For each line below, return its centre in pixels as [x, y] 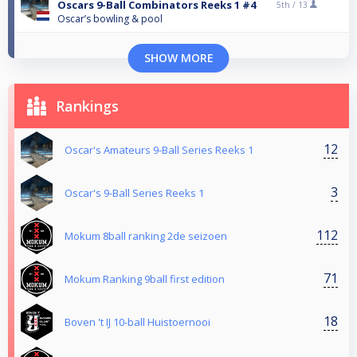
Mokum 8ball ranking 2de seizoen [146, 235]
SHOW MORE [178, 57]
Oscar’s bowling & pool [110, 18]
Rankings [87, 106]
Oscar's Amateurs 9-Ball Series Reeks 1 [159, 149]
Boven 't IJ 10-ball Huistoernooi [137, 322]
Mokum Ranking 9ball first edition [145, 279]
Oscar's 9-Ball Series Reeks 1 [134, 192]
